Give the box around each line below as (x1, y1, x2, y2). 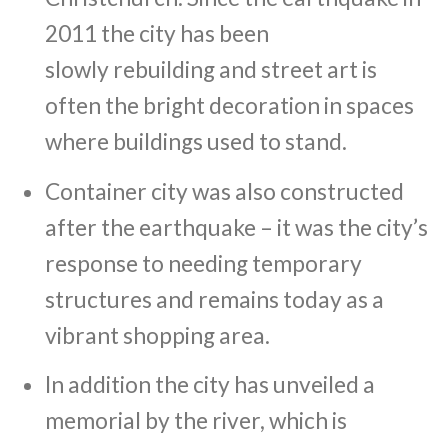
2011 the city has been (44, 19, 269, 47)
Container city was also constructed (44, 177, 404, 205)
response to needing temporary (44, 249, 362, 277)
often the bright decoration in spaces (44, 91, 414, 119)
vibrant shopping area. (44, 321, 270, 349)
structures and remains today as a (44, 285, 384, 313)
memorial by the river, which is (44, 407, 347, 435)
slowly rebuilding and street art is (44, 55, 377, 83)
